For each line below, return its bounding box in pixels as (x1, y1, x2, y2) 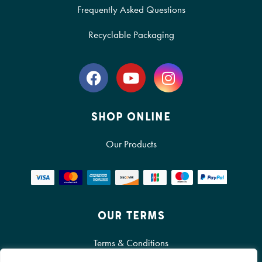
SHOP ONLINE (91, 110, 171, 123)
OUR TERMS (97, 209, 165, 222)
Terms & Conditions (94, 236, 168, 250)
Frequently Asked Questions (77, 3, 185, 16)
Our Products (105, 137, 157, 151)
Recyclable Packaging (88, 28, 174, 42)
